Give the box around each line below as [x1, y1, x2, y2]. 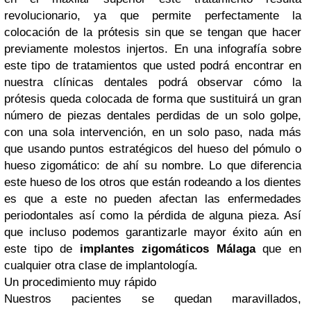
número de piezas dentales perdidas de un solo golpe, [4, 109, 301, 122]
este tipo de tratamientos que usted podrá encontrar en [4, 59, 301, 72]
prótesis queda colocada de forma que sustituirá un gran [4, 92, 301, 106]
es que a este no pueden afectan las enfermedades [4, 192, 301, 205]
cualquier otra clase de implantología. [4, 259, 198, 272]
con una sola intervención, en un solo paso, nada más [4, 126, 301, 139]
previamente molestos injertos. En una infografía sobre [4, 42, 301, 56]
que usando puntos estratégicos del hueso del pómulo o [4, 142, 301, 155]
